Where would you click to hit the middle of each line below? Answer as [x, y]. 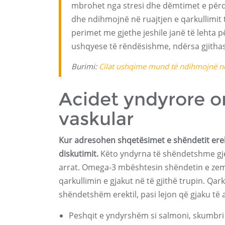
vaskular [96, 119]
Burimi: [85, 66]
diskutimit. [79, 154]
